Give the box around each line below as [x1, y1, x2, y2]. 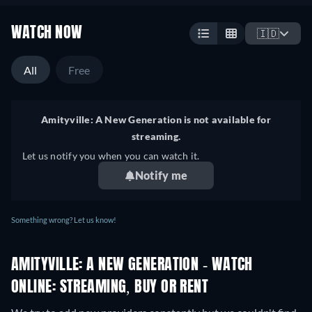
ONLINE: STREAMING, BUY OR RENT [11, 280, 209, 296]
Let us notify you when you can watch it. [22, 150, 200, 162]
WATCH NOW [11, 26, 83, 42]
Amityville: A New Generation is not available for [41, 114, 271, 126]
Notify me [134, 169, 188, 182]
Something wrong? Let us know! [11, 215, 116, 225]
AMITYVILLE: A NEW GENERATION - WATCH [11, 258, 253, 274]
